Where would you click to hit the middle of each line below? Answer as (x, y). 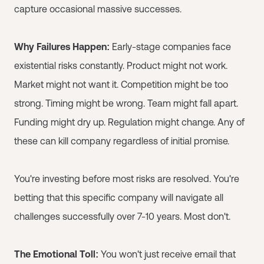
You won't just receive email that (167, 254)
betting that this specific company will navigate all (119, 197)
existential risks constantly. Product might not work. (121, 65)
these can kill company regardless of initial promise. (122, 141)
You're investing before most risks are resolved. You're (127, 179)
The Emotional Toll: (56, 254)
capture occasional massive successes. (98, 9)
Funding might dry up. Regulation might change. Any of (129, 122)
